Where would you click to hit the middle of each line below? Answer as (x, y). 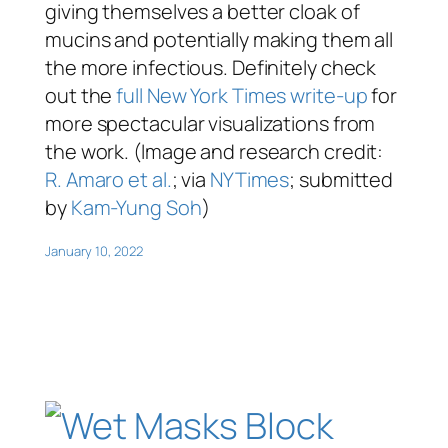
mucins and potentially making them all (219, 40)
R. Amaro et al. (108, 180)
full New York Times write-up (242, 96)
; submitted (341, 180)
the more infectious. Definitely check (211, 68)
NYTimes (249, 180)
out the (81, 96)
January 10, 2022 (94, 251)
